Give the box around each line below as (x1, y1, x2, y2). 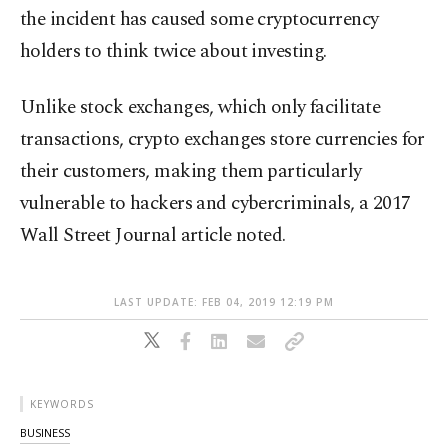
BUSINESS (20, 425, 70, 440)
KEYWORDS (30, 397, 94, 411)
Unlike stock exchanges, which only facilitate (20, 93, 381, 122)
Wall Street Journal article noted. (20, 221, 286, 250)
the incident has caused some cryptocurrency (20, 5, 379, 34)
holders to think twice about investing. (20, 37, 327, 66)
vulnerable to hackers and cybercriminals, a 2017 (20, 189, 411, 218)
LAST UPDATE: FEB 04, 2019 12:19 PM (114, 295, 334, 309)
